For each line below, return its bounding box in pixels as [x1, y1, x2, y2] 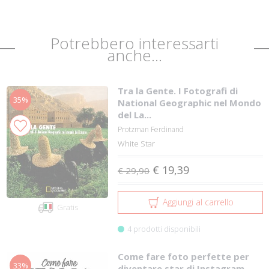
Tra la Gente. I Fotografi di [118, 84, 238, 97]
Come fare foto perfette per [118, 250, 250, 262]
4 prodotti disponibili [127, 223, 201, 234]
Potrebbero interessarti [50, 32, 219, 54]
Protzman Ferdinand [118, 124, 184, 134]
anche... [107, 44, 162, 66]
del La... [118, 108, 152, 121]
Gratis [56, 201, 78, 213]
